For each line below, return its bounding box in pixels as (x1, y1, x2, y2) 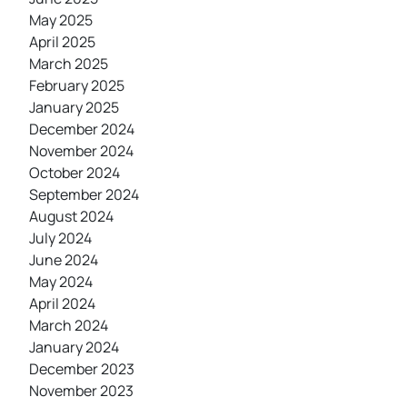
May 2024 (29, 272, 93, 292)
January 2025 (29, 97, 119, 117)
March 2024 (29, 315, 108, 335)
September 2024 (29, 184, 139, 204)
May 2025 (29, 10, 93, 30)
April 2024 (29, 293, 95, 313)
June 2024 (29, 250, 98, 270)
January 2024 (29, 337, 119, 357)
